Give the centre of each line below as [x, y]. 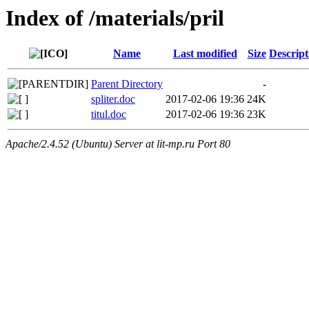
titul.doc [109, 114]
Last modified [205, 54]
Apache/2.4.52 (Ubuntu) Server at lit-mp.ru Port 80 [118, 144]
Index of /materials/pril [115, 18]
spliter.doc [113, 99]
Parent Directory [127, 84]
